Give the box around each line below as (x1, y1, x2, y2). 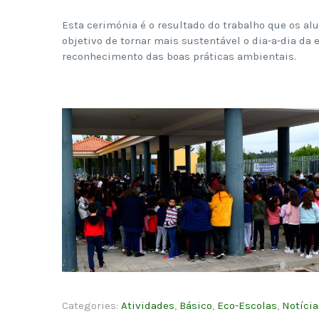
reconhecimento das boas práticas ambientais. (62, 49, 296, 63)
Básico (179, 298, 212, 312)
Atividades (121, 298, 174, 312)
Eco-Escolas (217, 298, 277, 312)
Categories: (62, 298, 121, 312)
